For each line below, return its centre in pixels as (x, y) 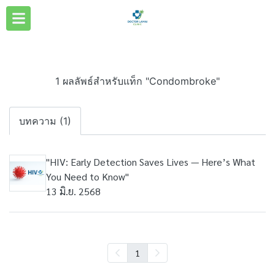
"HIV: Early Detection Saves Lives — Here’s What (151, 162)
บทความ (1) (45, 121)
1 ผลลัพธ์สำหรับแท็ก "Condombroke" (137, 81)
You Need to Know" (87, 176)
